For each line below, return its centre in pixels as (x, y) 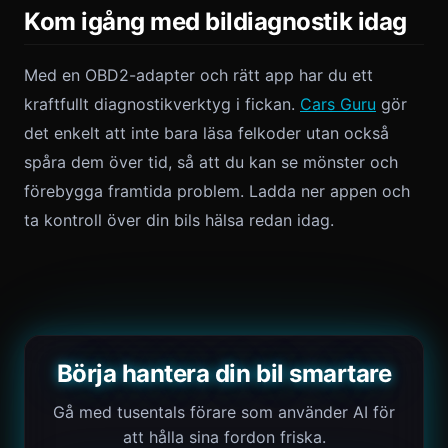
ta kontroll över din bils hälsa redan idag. (179, 220)
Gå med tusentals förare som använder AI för (224, 412)
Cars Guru (338, 104)
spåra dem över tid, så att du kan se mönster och (211, 162)
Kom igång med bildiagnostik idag (215, 21)
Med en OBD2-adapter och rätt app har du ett (198, 75)
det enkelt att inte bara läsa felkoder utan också (206, 133)
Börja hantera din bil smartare (224, 373)
